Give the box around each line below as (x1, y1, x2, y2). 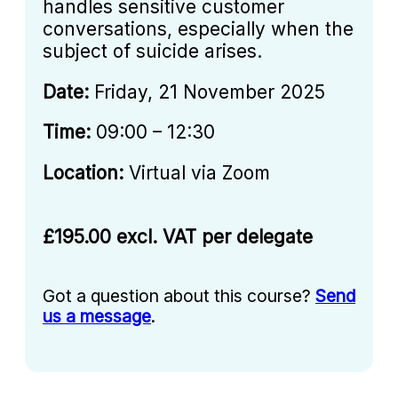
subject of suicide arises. (43, 39, 262, 62)
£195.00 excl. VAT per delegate (43, 225, 313, 248)
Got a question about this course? (43, 284, 315, 306)
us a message (43, 305, 151, 327)
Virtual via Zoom (123, 162, 270, 185)
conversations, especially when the (43, 17, 354, 40)
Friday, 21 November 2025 (89, 80, 325, 103)
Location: (43, 162, 123, 185)
